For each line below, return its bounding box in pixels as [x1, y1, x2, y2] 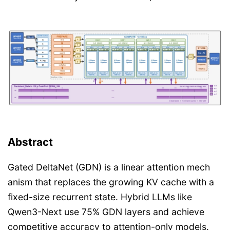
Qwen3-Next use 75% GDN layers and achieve [8, 206, 204, 217]
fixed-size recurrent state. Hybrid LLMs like [8, 191, 192, 202]
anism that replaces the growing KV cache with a [8, 176, 214, 187]
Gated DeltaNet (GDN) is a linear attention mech [8, 161, 210, 172]
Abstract [8, 135, 53, 148]
